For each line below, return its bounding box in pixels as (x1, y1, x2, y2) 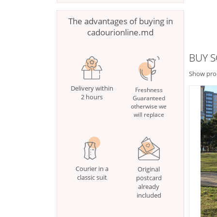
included (136, 191, 161, 200)
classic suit (77, 173, 107, 182)
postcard (136, 173, 162, 183)
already (138, 182, 160, 191)
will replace (133, 110, 164, 119)
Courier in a (75, 164, 108, 173)
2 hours (81, 93, 103, 102)
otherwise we (131, 102, 167, 111)
